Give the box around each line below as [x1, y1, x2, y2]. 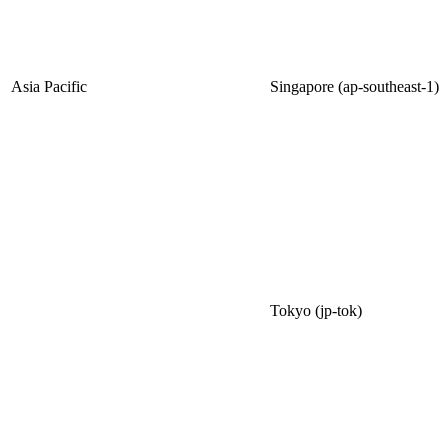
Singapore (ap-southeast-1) [270, 78, 439, 96]
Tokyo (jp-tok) [270, 302, 362, 320]
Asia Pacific [11, 78, 87, 96]
